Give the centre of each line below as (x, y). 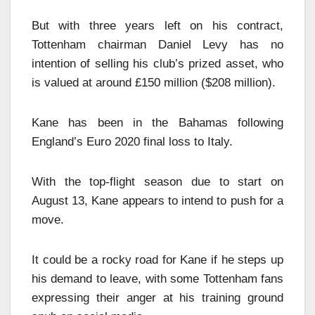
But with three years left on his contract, (157, 25)
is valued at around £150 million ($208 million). (154, 82)
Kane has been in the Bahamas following (157, 122)
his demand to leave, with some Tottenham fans (157, 278)
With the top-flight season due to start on (157, 181)
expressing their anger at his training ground (157, 297)
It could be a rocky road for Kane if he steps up (157, 259)
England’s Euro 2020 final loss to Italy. (132, 141)
